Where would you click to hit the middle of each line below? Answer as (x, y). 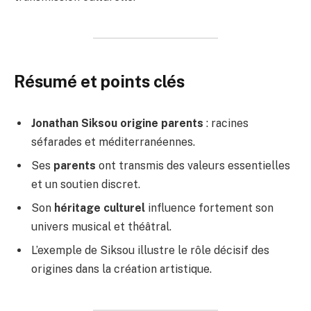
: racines (226, 124)
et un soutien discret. (86, 185)
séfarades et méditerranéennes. (113, 142)
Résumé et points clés (99, 82)
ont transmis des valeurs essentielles (193, 166)
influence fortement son (209, 208)
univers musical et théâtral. (101, 227)
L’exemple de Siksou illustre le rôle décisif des (150, 251)
